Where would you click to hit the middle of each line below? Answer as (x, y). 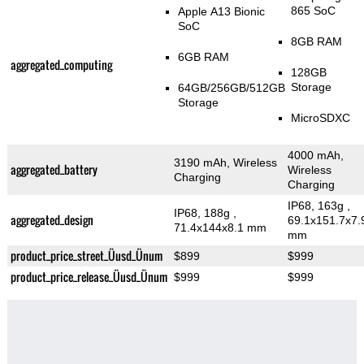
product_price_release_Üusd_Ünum (89, 277)
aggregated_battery (54, 170)
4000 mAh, (315, 156)
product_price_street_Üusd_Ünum (86, 256)
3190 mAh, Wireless (225, 163)
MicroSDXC (320, 118)
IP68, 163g (317, 206)
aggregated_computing (61, 65)
